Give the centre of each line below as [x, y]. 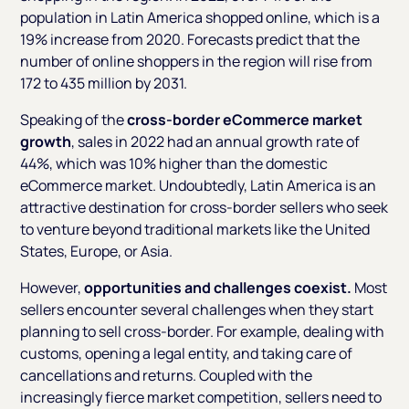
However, [52, 288]
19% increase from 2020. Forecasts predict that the [190, 40]
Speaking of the [74, 120]
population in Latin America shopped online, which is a [200, 18]
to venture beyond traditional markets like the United [195, 230]
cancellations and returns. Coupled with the [167, 376]
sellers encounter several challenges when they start [197, 310]
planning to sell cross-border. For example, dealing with [203, 332]
